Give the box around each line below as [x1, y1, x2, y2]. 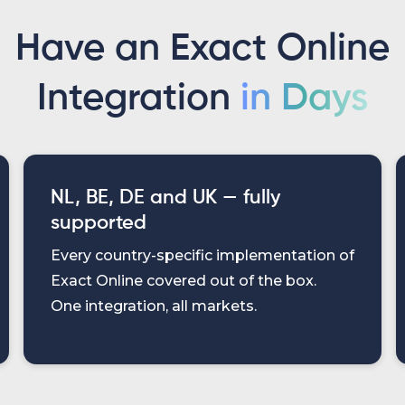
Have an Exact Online [15, 30, 390, 68]
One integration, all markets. [50, 297, 257, 315]
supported [50, 213, 146, 233]
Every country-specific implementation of [50, 247, 354, 264]
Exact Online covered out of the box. [50, 272, 316, 289]
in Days [240, 80, 368, 118]
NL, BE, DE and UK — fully [50, 188, 280, 208]
